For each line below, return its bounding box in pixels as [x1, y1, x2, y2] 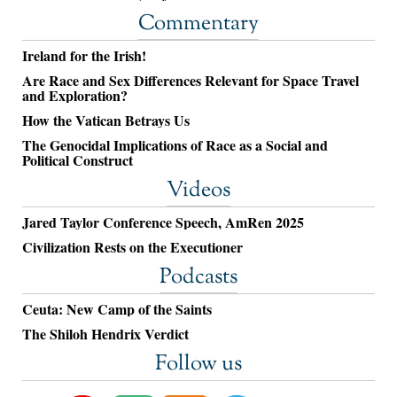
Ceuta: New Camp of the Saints [22, 299, 212, 320]
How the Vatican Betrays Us [22, 110, 190, 131]
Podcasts [160, 262, 237, 293]
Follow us [155, 349, 242, 380]
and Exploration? [22, 85, 128, 106]
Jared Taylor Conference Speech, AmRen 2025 [22, 212, 304, 233]
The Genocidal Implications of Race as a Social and [22, 135, 328, 156]
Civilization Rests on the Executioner [22, 237, 243, 258]
